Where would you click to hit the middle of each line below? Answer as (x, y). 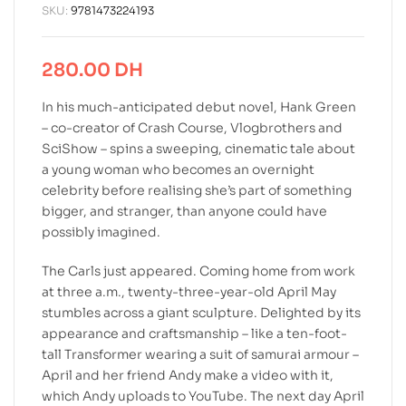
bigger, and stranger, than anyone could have (184, 211)
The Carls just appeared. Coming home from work (198, 271)
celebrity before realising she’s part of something (197, 190)
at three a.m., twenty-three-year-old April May (189, 291)
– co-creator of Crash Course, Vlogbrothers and (192, 127)
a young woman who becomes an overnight (178, 169)
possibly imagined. (101, 232)
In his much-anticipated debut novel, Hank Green (199, 106)
